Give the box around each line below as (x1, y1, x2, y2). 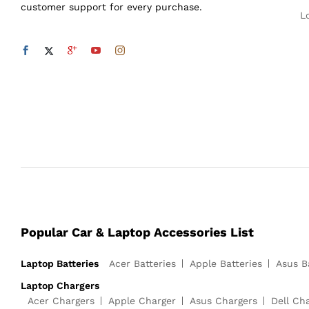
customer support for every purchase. (21, 1, 202, 13)
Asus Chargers (190, 295, 257, 307)
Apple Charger (108, 295, 176, 307)
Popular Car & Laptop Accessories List (21, 225, 254, 240)
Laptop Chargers (21, 280, 99, 292)
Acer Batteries (109, 258, 176, 270)
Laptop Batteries (21, 258, 99, 270)
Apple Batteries (190, 258, 262, 270)
